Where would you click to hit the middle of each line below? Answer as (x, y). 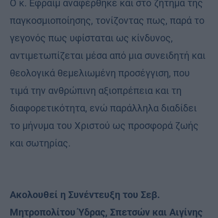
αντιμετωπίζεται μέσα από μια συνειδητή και (108, 55)
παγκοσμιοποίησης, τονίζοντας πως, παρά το (107, 20)
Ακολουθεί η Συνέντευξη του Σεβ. (85, 194)
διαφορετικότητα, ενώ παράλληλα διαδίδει (103, 108)
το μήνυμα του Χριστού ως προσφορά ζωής (104, 125)
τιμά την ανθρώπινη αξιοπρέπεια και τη (96, 90)
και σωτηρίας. (40, 143)
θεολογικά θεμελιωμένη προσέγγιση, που (100, 73)
